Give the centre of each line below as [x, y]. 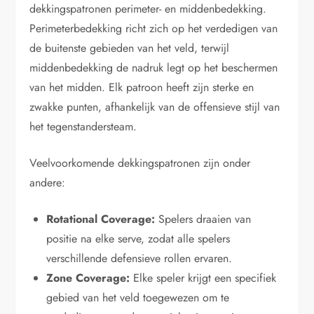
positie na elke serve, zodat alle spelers [138, 239]
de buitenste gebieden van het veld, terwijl [130, 48]
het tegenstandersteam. [83, 127]
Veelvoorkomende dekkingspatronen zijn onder [140, 163]
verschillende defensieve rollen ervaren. [139, 259]
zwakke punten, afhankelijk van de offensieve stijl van [155, 107]
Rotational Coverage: [101, 219]
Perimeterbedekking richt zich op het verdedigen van [154, 29]
